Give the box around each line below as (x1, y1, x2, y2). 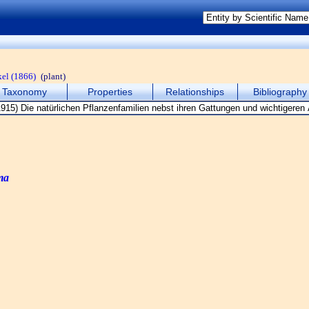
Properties (87, 86, 132, 97)
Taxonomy (2, 86, 48, 97)
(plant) (41, 71, 66, 81)
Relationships (166, 86, 225, 97)
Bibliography (253, 86, 308, 97)
